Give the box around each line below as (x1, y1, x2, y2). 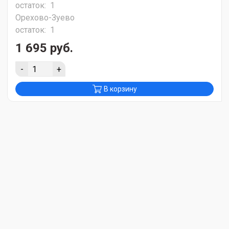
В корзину (103, 85, 137, 94)
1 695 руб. (15, 41, 73, 56)
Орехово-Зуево (15, 13, 75, 23)
